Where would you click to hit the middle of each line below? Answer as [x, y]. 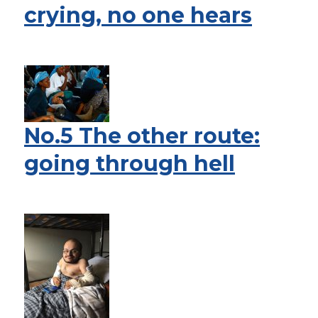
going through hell [130, 164]
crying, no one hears [138, 15]
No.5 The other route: [142, 136]
